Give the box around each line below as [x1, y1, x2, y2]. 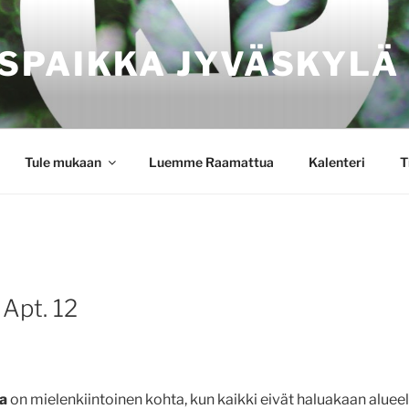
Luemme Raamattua [148, 153, 274, 170]
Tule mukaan [24, 153, 101, 170]
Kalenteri [308, 153, 365, 170]
